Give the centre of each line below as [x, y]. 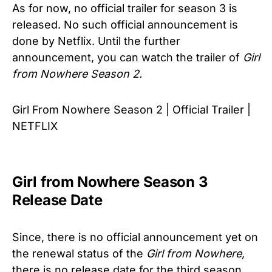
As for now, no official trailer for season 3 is [125, 8]
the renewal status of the [79, 253]
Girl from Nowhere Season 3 [110, 182]
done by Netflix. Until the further [96, 41]
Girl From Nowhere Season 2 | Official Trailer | [131, 109]
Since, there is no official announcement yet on [135, 237]
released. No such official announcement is [125, 24]
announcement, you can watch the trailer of [127, 57]
